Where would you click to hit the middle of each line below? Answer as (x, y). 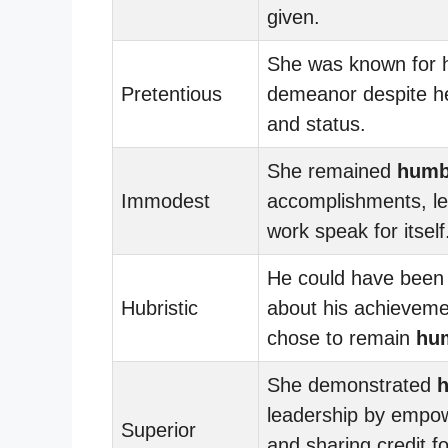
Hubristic (159, 307)
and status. (316, 123)
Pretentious (171, 93)
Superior (158, 429)
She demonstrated (352, 384)
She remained (332, 170)
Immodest (165, 200)
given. (293, 16)
